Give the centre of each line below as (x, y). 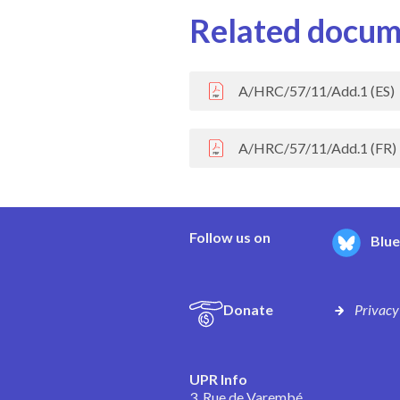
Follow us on (230, 237)
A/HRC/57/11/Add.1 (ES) (317, 91)
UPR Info (218, 379)
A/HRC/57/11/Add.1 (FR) (317, 148)
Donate (248, 310)
